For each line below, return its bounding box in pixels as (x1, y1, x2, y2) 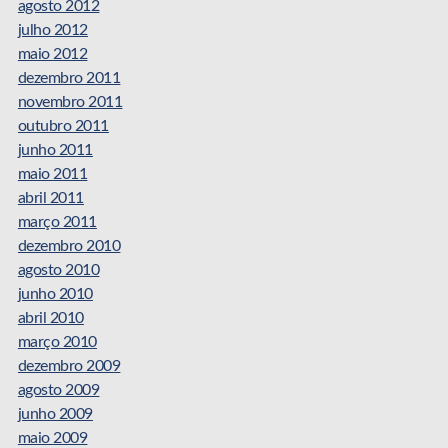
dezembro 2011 (17, 69, 121, 86)
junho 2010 (17, 285, 93, 302)
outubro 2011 (17, 117, 109, 134)
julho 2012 (17, 21, 88, 38)
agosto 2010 (17, 261, 100, 278)
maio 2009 (17, 429, 88, 446)
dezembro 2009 (17, 357, 121, 374)
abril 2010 (17, 309, 84, 326)
